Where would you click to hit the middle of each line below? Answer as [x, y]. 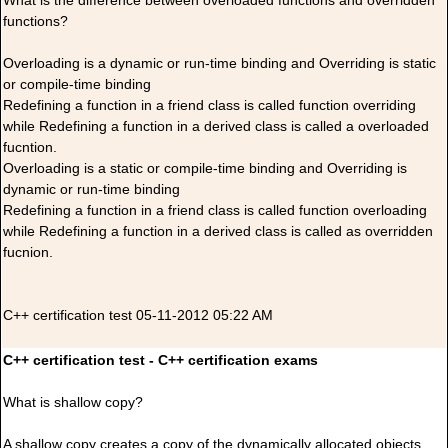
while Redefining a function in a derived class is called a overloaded [216, 127]
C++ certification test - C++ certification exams [160, 361]
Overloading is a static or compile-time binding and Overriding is [205, 169]
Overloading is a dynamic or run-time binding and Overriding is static [219, 64]
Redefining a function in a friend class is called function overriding [209, 106]
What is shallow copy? [73, 403]
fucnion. [28, 253]
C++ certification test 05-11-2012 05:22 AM [138, 316]
